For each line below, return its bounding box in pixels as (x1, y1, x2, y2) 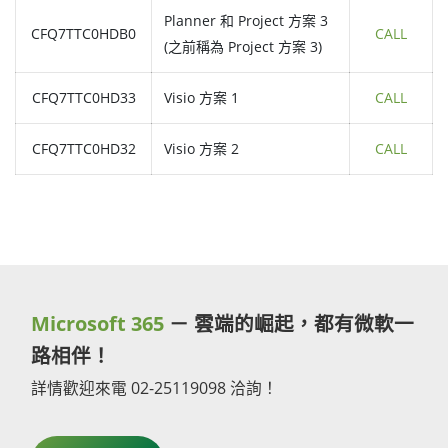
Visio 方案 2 (164, 139, 239, 159)
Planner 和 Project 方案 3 (164, 11, 328, 31)
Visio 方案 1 (164, 88, 239, 108)
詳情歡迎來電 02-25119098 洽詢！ (31, 376, 278, 399)
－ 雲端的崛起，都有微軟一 (169, 309, 414, 337)
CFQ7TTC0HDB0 (31, 24, 136, 44)
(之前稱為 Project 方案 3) (164, 37, 322, 57)
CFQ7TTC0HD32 (31, 139, 136, 159)
